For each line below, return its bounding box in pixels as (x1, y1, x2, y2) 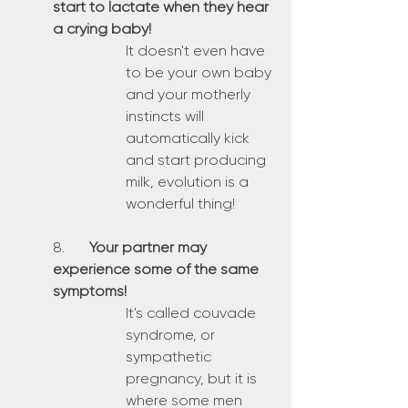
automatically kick (126, 129, 253, 147)
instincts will (126, 107, 208, 125)
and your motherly (126, 86, 254, 103)
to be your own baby (126, 64, 275, 81)
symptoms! (53, 282, 127, 300)
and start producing (126, 151, 270, 168)
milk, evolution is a (126, 173, 252, 190)
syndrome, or (126, 326, 219, 343)
